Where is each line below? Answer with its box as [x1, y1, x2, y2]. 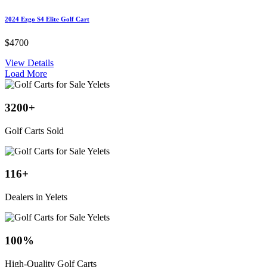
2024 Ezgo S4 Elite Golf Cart [5, 15, 89, 23]
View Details [5, 58, 54, 69]
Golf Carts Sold [5, 125, 64, 136]
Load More [5, 69, 47, 79]
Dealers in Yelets [5, 192, 67, 203]
